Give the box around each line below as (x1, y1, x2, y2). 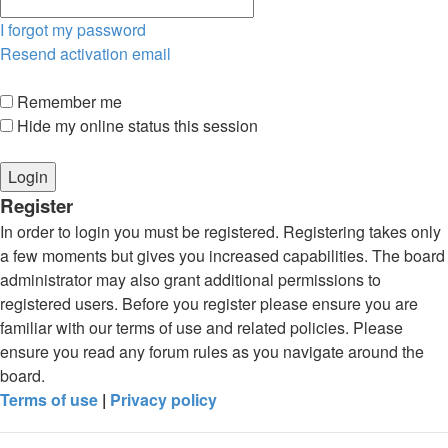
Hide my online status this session (13, 114, 258, 137)
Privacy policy (110, 388, 217, 411)
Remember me (13, 90, 122, 113)
